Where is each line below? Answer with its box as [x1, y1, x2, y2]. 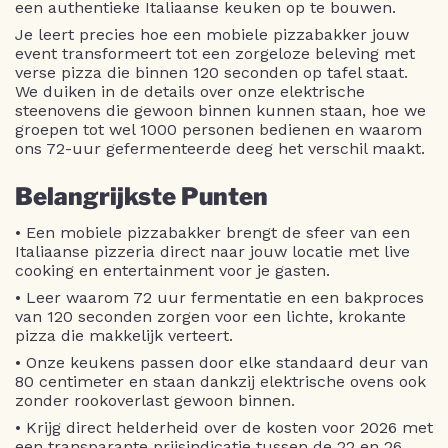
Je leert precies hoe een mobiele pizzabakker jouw [15, 25, 409, 44]
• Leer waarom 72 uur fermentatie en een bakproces [15, 288, 424, 307]
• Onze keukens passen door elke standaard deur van [15, 353, 428, 372]
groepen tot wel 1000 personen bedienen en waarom [15, 120, 422, 139]
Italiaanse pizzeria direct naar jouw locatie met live [15, 242, 410, 261]
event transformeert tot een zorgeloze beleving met [15, 44, 415, 63]
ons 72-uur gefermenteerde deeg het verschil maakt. [15, 139, 425, 158]
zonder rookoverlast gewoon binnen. [15, 391, 295, 410]
